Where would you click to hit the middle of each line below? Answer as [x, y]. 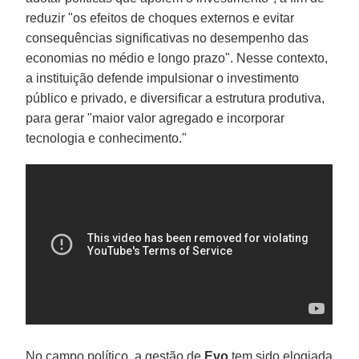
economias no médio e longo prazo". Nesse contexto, [177, 58]
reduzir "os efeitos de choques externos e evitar [160, 18]
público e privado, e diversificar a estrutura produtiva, [175, 98]
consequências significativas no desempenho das [167, 38]
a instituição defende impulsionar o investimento [163, 78]
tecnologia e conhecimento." [107, 138]
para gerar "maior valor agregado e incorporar [155, 118]
